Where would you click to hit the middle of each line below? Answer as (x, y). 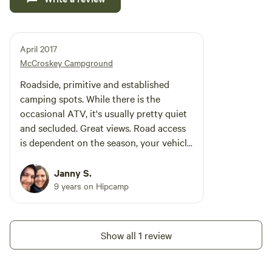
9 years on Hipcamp (91, 186)
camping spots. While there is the (90, 98)
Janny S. (73, 172)
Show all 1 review (136, 235)
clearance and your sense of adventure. (103, 157)
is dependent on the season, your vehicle (106, 142)
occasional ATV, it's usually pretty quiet (104, 113)
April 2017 (39, 49)
